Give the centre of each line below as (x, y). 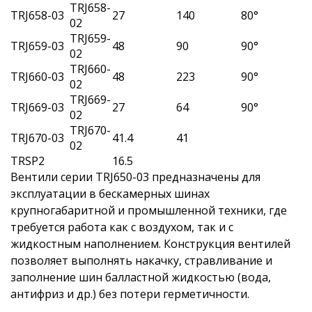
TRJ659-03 (37, 46)
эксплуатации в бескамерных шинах (110, 194)
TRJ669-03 (37, 107)
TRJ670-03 (37, 138)
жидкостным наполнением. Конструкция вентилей (150, 244)
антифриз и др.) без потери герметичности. (130, 294)
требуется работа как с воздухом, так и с (122, 227)
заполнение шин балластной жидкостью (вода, (141, 277)
